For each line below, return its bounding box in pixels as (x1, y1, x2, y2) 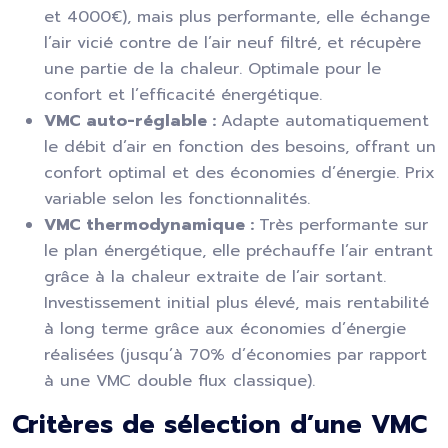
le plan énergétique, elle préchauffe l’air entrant (44, 239, 433, 263)
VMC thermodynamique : (44, 213, 259, 237)
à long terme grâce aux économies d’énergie (44, 317, 406, 341)
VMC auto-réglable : (44, 109, 221, 133)
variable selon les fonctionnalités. (44, 187, 310, 211)
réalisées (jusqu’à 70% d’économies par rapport (44, 343, 427, 367)
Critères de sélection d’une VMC (12, 406, 427, 444)
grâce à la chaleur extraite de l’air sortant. (44, 265, 386, 289)
